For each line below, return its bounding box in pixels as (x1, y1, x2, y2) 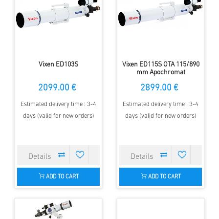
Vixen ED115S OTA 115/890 (122, 61, 199, 68)
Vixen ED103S (39, 61, 78, 68)
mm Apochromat (136, 68, 185, 76)
